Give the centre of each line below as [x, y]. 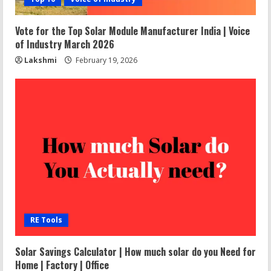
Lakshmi [41, 60]
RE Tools [46, 220]
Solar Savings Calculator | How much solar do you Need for [135, 252]
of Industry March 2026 [65, 44]
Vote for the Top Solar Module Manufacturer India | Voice [132, 31]
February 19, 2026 [106, 60]
